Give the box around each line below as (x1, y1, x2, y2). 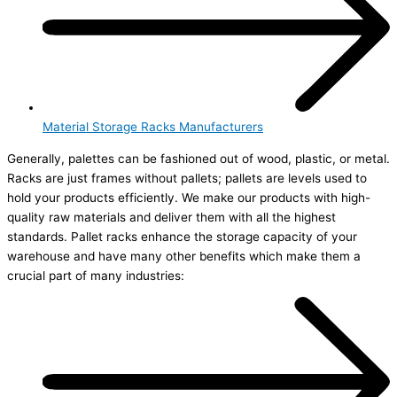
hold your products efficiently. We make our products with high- (7, 190, 370, 205)
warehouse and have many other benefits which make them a (7, 248, 361, 263)
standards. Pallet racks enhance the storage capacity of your (7, 229, 357, 244)
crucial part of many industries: (7, 268, 184, 283)
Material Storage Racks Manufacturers (43, 119, 263, 134)
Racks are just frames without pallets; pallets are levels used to (7, 170, 367, 185)
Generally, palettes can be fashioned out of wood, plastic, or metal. (7, 151, 390, 166)
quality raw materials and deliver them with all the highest (7, 209, 336, 224)
